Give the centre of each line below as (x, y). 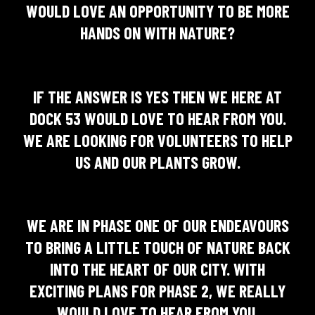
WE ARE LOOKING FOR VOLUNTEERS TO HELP (157, 140)
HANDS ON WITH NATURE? (157, 32)
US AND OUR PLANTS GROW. (157, 162)
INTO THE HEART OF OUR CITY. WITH (157, 269)
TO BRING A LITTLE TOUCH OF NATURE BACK (157, 247)
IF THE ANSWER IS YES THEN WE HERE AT (157, 96)
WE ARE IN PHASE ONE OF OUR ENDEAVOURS (157, 226)
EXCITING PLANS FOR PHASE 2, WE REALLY (157, 291)
